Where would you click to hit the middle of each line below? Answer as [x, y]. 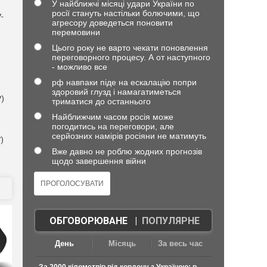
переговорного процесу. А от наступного [131, 57]
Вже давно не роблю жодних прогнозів [127, 151]
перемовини [76, 32]
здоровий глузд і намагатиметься [116, 92]
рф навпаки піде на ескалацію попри [124, 82]
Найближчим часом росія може [112, 117]
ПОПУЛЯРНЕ [170, 221]
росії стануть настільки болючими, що [125, 13]
